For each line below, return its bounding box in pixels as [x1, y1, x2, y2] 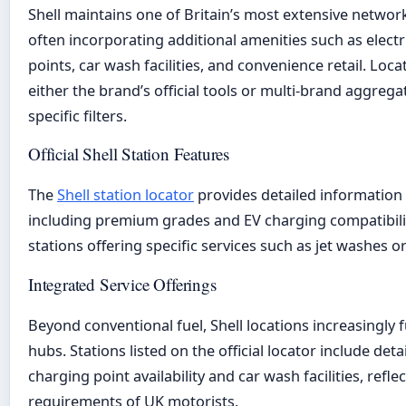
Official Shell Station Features [28, 142, 230, 166]
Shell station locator [57, 185, 194, 206]
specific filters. [28, 106, 127, 127]
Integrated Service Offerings [28, 272, 217, 295]
